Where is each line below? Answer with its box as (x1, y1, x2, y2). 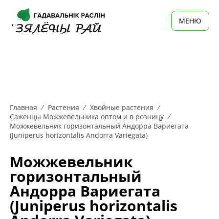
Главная (10, 103, 37, 112)
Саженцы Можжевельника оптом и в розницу (10, 112, 164, 121)
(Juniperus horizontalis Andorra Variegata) (10, 131, 148, 140)
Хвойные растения (90, 103, 153, 112)
